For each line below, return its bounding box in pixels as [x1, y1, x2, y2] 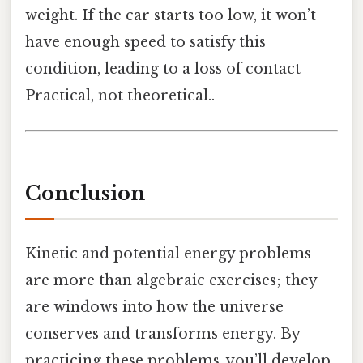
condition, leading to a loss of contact [25, 60, 301, 79]
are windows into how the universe [25, 298, 284, 317]
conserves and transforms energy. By [25, 325, 300, 344]
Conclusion [25, 181, 145, 206]
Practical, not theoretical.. [25, 87, 215, 105]
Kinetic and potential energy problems [25, 245, 311, 263]
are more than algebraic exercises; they [25, 271, 317, 290]
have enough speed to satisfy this [25, 33, 266, 52]
